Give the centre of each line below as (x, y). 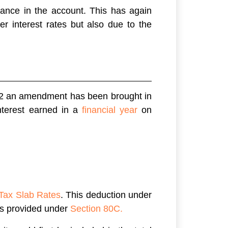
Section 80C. (96, 209)
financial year (109, 110)
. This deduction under (106, 195)
